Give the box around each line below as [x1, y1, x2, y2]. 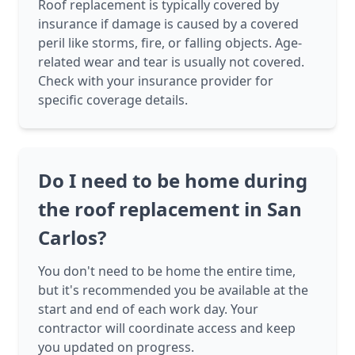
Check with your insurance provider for [38, 72, 273, 90]
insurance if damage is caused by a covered [38, 15, 299, 33]
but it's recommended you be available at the [38, 281, 308, 300]
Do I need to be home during [38, 167, 307, 194]
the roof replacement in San [38, 196, 302, 223]
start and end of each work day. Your [38, 300, 258, 319]
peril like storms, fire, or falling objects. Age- [38, 34, 302, 52]
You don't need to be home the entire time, [38, 262, 296, 281]
